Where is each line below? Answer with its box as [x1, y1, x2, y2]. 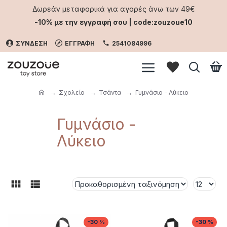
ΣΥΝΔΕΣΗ [16, 40, 48, 47]
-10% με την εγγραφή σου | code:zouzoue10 [34, 18, 193, 26]
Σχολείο [59, 88, 85, 96]
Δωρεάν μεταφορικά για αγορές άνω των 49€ [32, 5, 195, 13]
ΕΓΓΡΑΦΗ [65, 40, 95, 47]
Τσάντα [99, 88, 121, 96]
